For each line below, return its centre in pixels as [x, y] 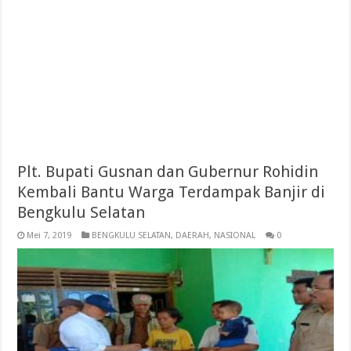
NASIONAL [235, 235]
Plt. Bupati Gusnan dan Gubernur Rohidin [168, 172]
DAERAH [193, 235]
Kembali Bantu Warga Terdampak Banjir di [172, 192]
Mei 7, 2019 [49, 235]
